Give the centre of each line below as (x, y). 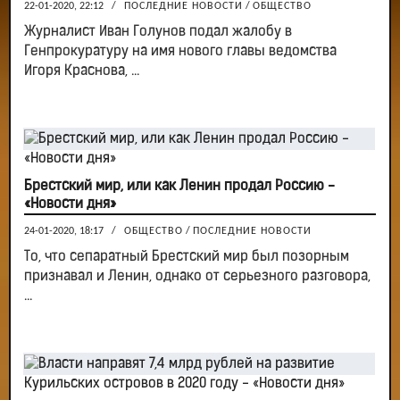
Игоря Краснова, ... (82, 71)
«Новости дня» (70, 204)
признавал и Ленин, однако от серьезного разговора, (197, 277)
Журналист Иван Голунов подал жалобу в (158, 32)
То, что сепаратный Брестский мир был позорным (187, 257)
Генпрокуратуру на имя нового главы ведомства (180, 52)
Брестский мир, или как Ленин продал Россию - (179, 187)
